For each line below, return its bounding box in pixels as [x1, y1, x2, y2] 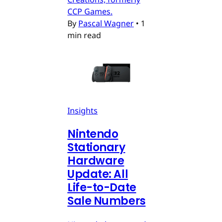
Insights [67, 105, 98, 116]
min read [67, 29, 101, 41]
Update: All [67, 166, 128, 182]
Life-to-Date [67, 179, 136, 195]
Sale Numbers [67, 193, 146, 209]
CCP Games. [67, 5, 112, 17]
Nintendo [67, 126, 118, 142]
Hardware [67, 153, 124, 168]
